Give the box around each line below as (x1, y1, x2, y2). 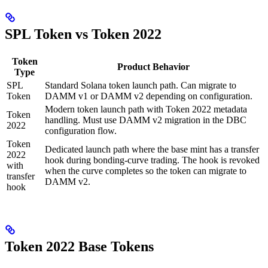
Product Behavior (117, 61, 190, 72)
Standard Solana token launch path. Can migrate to (45, 80, 236, 90)
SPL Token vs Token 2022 (5, 26, 162, 42)
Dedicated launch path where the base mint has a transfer (45, 144, 259, 154)
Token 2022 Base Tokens (5, 238, 154, 254)
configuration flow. (45, 125, 117, 136)
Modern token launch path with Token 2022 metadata (45, 103, 247, 114)
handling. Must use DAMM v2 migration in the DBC (45, 114, 246, 125)
